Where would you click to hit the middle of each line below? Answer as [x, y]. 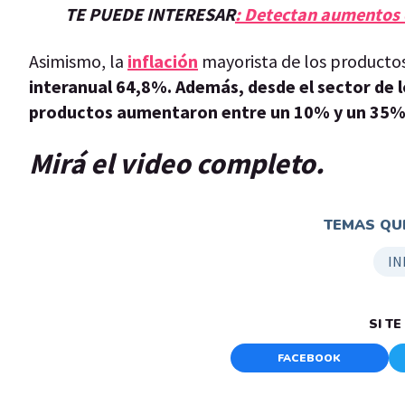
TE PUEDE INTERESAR [150, 14]
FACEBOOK [310, 358]
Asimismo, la [78, 61]
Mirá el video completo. [177, 164]
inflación [163, 61]
